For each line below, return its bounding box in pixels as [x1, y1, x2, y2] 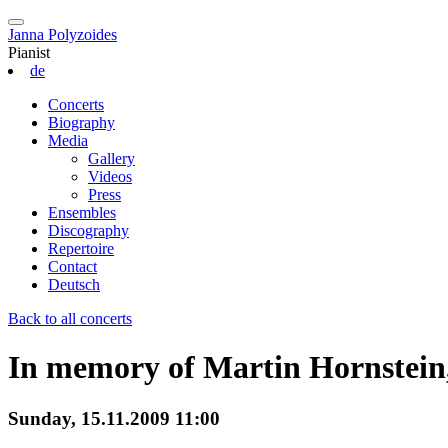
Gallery [88, 150, 135, 167]
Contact [48, 258, 97, 275]
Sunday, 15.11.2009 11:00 [8, 407, 220, 429]
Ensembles [48, 204, 116, 221]
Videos [88, 168, 132, 185]
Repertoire [48, 240, 114, 257]
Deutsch [48, 276, 100, 293]
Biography [48, 114, 115, 131]
